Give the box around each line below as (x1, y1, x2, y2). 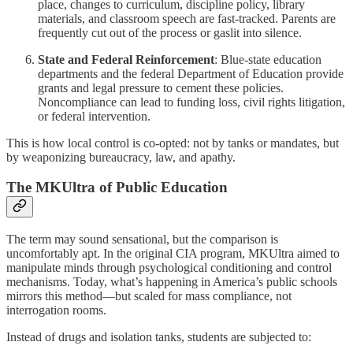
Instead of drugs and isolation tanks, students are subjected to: (6, 330, 311, 344)
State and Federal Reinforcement (38, 52, 214, 66)
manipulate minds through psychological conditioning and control (6, 261, 332, 275)
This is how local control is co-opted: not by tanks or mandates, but (6, 136, 339, 150)
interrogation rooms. (6, 303, 106, 318)
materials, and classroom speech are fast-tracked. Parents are (38, 11, 336, 25)
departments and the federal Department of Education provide (38, 66, 344, 80)
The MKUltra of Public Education (6, 179, 228, 196)
